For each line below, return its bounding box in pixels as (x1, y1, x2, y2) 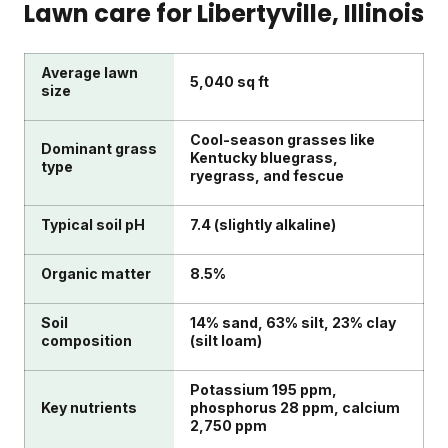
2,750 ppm (190, 417, 267, 435)
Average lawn (41, 64, 138, 82)
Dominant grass (41, 140, 157, 158)
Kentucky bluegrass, (190, 149, 338, 167)
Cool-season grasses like (190, 131, 375, 149)
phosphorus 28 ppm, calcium (190, 399, 400, 417)
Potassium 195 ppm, (190, 381, 337, 399)
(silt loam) (190, 332, 262, 350)
